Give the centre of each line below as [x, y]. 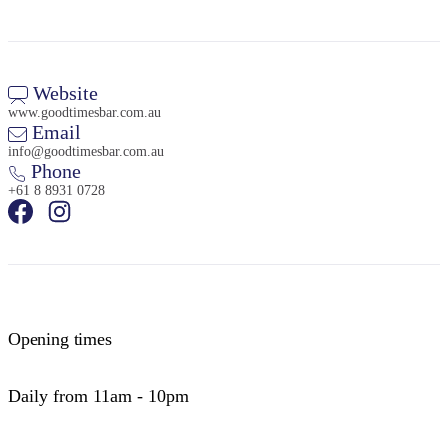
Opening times [60, 339]
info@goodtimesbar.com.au [86, 152]
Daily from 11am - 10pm [98, 396]
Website [63, 93]
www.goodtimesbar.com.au [84, 113]
